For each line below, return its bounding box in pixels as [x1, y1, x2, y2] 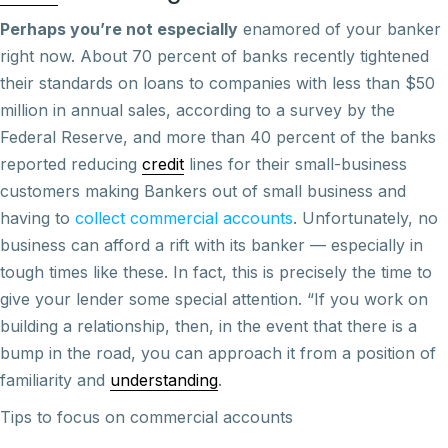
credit [142, 154, 184, 174]
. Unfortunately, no [293, 208, 438, 228]
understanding [110, 370, 218, 390]
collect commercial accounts [75, 208, 293, 228]
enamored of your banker [238, 19, 441, 39]
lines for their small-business [184, 154, 407, 174]
